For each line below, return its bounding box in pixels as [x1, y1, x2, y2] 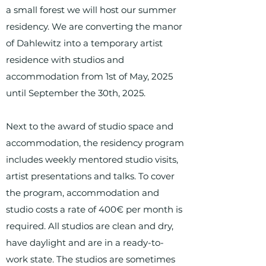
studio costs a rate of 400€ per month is [6, 204, 182, 215]
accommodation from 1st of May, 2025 [6, 71, 173, 82]
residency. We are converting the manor [6, 21, 182, 32]
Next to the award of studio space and [6, 121, 173, 132]
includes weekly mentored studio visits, [6, 154, 178, 165]
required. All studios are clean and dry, [6, 220, 173, 232]
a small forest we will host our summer [6, 4, 176, 15]
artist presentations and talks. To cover [6, 170, 175, 182]
